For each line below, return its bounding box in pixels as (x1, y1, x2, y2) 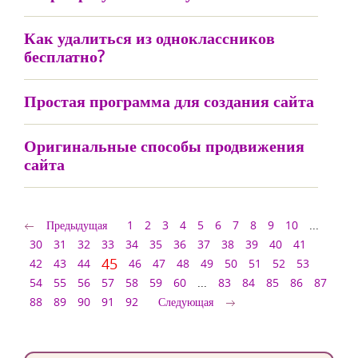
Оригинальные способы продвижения (24, 135, 304, 157)
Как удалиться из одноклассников (24, 27, 275, 49)
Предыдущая (46, 217, 107, 233)
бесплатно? (24, 46, 105, 67)
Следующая (158, 294, 213, 309)
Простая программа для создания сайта (24, 90, 314, 112)
